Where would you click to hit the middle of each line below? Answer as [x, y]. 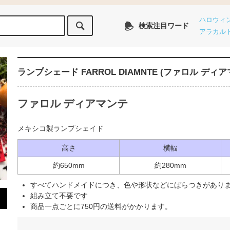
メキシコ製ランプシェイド [61, 129]
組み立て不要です [59, 196]
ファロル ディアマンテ [73, 104]
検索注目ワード [164, 26]
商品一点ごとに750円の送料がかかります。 [101, 207]
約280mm [170, 166]
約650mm [69, 166]
